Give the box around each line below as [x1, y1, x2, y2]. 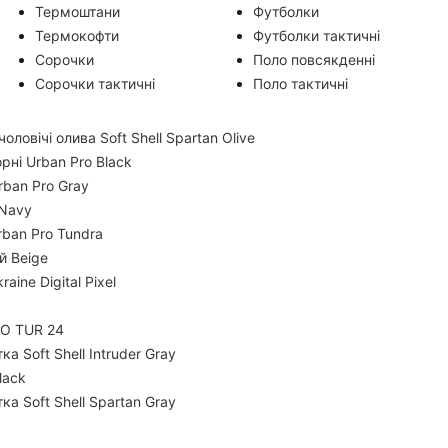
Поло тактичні [253, 75, 349, 92]
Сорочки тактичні [35, 75, 156, 92]
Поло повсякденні [253, 51, 376, 68]
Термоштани [35, 3, 121, 20]
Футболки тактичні [253, 27, 381, 44]
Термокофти [35, 27, 120, 44]
